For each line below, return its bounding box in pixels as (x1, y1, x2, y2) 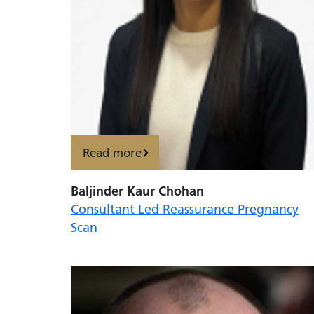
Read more (82, 145, 142, 160)
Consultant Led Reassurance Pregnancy (70, 200, 299, 217)
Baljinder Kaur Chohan (70, 182, 204, 199)
